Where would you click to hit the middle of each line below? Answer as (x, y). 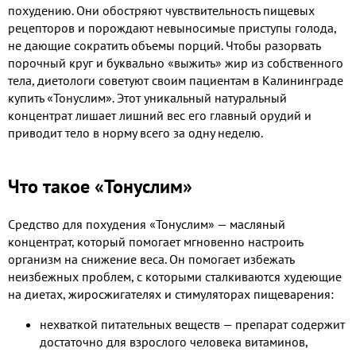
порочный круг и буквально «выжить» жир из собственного (176, 62)
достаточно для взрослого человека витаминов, (174, 341)
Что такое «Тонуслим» (100, 186)
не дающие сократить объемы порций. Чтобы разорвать (164, 45)
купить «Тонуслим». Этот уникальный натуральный (147, 97)
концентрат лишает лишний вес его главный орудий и (160, 115)
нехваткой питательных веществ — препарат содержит (192, 324)
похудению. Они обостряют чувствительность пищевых (161, 10)
